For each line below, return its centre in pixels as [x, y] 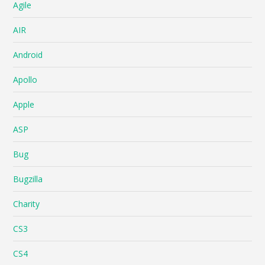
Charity [27, 204]
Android [28, 55]
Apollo [25, 80]
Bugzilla [28, 179]
